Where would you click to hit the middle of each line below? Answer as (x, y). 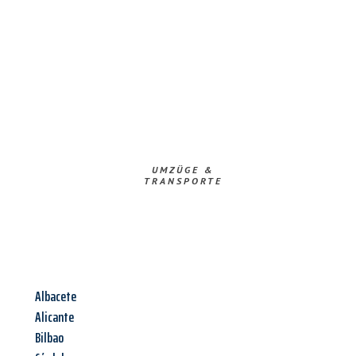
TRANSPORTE (183, 181)
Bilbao (49, 338)
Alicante (54, 317)
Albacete (56, 297)
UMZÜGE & (183, 170)
